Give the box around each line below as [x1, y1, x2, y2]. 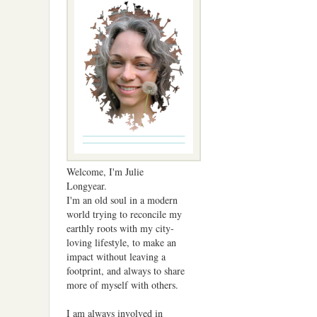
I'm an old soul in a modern [67, 192, 178, 207]
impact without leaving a [67, 249, 166, 263]
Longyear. [67, 178, 108, 192]
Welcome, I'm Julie [67, 164, 144, 178]
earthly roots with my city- [67, 221, 175, 235]
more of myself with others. [67, 277, 179, 292]
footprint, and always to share [67, 263, 185, 277]
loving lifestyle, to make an [67, 235, 177, 249]
